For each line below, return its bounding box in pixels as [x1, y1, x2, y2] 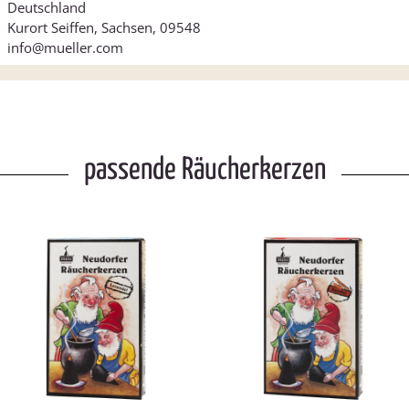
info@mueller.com [7, 38, 123, 58]
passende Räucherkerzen [83, 155, 326, 186]
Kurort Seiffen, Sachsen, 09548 [7, 18, 201, 37]
